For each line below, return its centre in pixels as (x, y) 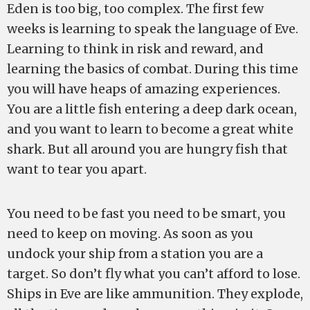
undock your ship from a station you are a (135, 254)
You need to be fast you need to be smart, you (146, 213)
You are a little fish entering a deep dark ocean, (152, 109)
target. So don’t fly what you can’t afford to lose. (154, 274)
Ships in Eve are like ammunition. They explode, (155, 294)
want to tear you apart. (77, 169)
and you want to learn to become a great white (150, 129)
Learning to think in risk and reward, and (135, 49)
